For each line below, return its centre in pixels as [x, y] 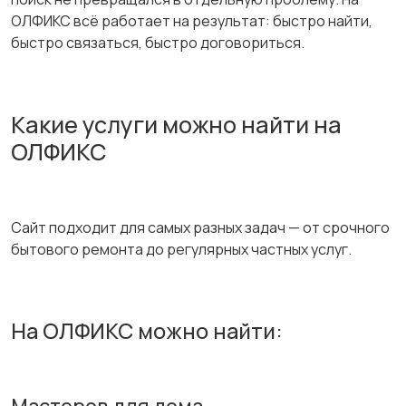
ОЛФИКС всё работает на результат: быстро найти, [192, 21]
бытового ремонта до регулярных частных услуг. [181, 250]
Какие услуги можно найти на [176, 125]
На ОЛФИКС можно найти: [147, 331]
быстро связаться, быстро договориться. [158, 43]
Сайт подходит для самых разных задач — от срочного [200, 228]
